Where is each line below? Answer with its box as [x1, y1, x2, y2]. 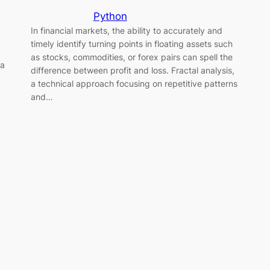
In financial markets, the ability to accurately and [30, 25, 222, 36]
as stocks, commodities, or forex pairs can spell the [30, 51, 233, 62]
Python [93, 10, 127, 22]
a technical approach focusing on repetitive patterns [30, 78, 237, 89]
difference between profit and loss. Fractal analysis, [30, 64, 234, 75]
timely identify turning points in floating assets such [30, 38, 233, 49]
